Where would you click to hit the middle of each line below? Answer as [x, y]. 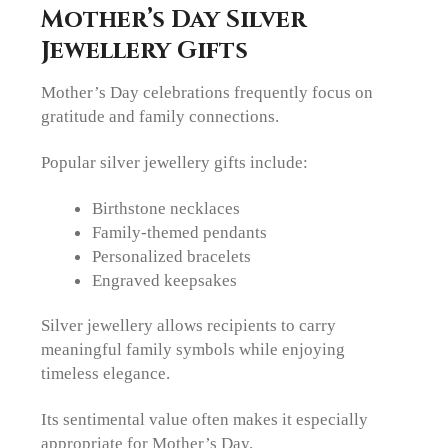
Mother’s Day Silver [174, 19]
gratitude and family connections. [160, 115]
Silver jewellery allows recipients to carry [189, 324]
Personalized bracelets [171, 256]
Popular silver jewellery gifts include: [175, 161]
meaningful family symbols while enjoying [193, 348]
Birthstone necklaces [165, 208]
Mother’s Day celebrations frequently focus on [207, 91]
